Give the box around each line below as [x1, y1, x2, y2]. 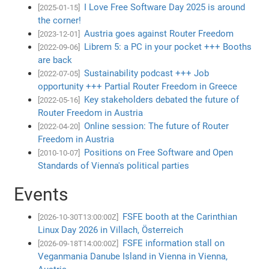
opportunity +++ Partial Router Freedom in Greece [38, 80, 238, 92]
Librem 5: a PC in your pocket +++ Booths [84, 41, 252, 52]
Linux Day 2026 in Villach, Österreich [38, 224, 184, 235]
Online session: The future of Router [84, 120, 229, 131]
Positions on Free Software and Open [84, 147, 234, 158]
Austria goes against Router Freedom [84, 28, 234, 39]
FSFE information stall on [122, 237, 225, 249]
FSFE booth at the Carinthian [122, 211, 238, 222]
